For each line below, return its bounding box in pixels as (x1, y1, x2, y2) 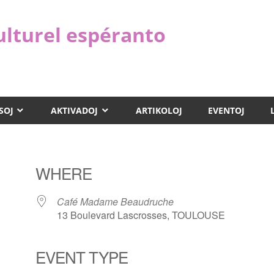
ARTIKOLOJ (135, 104, 182, 116)
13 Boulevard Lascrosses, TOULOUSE (56, 208, 225, 223)
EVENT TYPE (35, 245, 128, 268)
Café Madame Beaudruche (56, 194, 174, 209)
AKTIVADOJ (51, 104, 98, 116)
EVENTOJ (207, 104, 245, 116)
